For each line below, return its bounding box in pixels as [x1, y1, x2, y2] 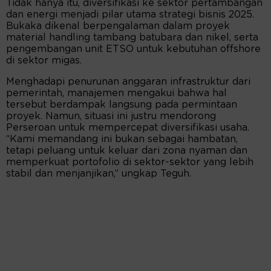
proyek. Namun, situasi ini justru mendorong [6, 111, 216, 122]
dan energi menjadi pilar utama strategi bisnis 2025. [6, 10, 254, 20]
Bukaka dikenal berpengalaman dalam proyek [6, 21, 230, 31]
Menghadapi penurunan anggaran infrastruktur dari [6, 77, 250, 87]
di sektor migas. [6, 56, 82, 66]
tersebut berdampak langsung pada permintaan [6, 100, 237, 110]
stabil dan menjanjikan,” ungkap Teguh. [6, 169, 191, 179]
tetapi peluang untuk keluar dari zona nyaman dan [6, 146, 247, 156]
